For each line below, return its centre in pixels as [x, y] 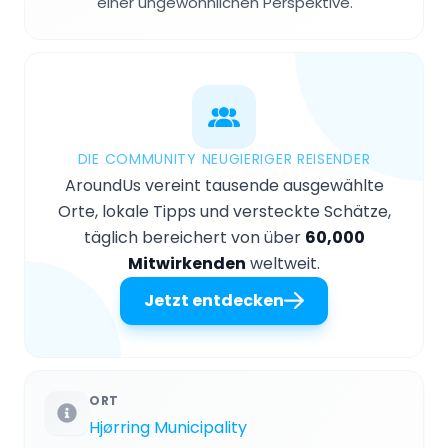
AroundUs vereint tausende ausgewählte [224, 185]
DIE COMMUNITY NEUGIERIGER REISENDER [224, 158]
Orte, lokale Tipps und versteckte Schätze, [224, 211]
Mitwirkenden [187, 263]
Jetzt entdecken [214, 300]
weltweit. [283, 263]
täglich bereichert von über [194, 237]
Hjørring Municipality [168, 427]
